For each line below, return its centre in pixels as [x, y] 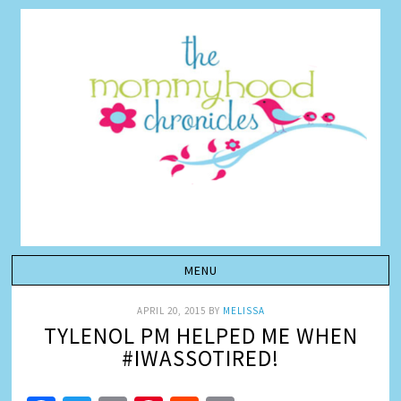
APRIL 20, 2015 [171, 311]
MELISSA [243, 311]
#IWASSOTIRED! [200, 358]
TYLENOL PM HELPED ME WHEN [200, 336]
